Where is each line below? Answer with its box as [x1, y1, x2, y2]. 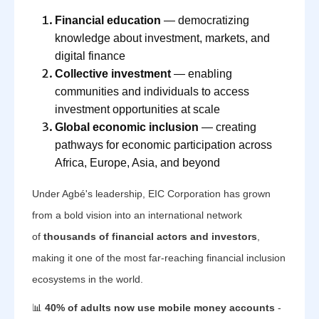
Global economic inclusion [55, 121, 199, 133]
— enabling [171, 68, 232, 80]
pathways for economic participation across [55, 139, 272, 151]
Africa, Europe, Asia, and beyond [55, 157, 220, 169]
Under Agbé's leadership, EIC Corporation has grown [32, 188, 271, 199]
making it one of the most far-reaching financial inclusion [32, 252, 286, 263]
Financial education [55, 14, 161, 26]
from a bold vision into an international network [32, 209, 242, 221]
